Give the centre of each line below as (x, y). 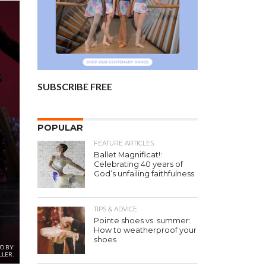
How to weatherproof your (145, 230)
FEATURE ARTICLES (124, 143)
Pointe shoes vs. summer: (142, 221)
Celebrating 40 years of (138, 164)
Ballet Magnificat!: (128, 155)
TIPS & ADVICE (115, 209)
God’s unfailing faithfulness (144, 174)
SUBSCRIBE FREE (75, 86)
